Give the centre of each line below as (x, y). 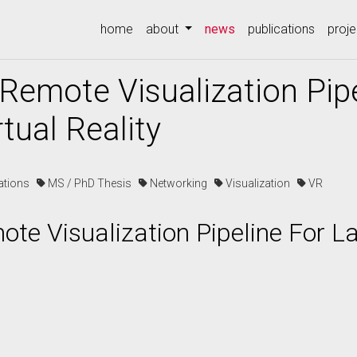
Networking (181, 183)
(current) (258, 28)
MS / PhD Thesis (92, 183)
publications (282, 29)
